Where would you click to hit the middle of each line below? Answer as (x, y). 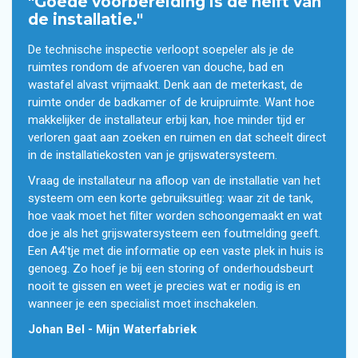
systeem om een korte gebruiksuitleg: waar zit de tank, (171, 198)
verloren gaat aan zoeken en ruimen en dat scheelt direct (177, 137)
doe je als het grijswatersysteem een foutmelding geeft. (174, 233)
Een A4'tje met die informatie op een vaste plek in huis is (176, 251)
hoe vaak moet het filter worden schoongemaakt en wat (175, 216)
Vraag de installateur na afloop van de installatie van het (174, 181)
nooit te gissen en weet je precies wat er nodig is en (164, 286)
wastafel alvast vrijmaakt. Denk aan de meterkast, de (165, 85)
